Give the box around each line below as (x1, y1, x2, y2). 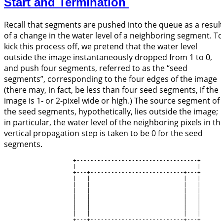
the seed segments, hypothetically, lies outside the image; (4, 106, 218, 117)
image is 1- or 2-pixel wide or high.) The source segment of (4, 95, 220, 107)
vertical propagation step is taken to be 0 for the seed (4, 128, 203, 139)
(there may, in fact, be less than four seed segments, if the (4, 84, 219, 96)
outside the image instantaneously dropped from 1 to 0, (4, 52, 212, 63)
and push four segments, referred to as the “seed (4, 63, 187, 74)
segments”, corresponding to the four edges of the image (4, 74, 217, 85)
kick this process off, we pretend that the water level (4, 41, 197, 52)
